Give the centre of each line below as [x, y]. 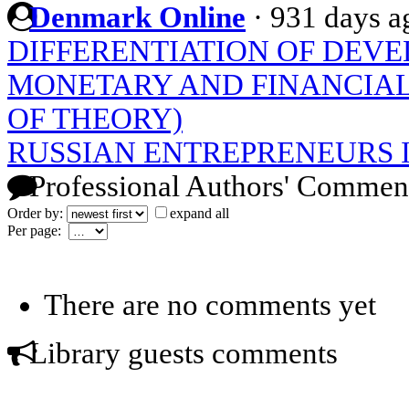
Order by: [37, 213]
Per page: [38, 230]
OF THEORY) [95, 118]
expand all [199, 213]
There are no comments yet [210, 304]
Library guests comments [180, 353]
